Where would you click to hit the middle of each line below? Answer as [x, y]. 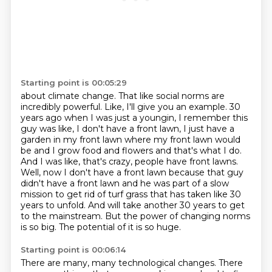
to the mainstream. [63, 216]
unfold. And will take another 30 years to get [151, 205]
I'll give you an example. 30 [183, 107]
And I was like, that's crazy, [77, 161]
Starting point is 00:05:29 [73, 83]
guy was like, [48, 129]
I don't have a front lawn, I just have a [155, 129]
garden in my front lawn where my [95, 140]
